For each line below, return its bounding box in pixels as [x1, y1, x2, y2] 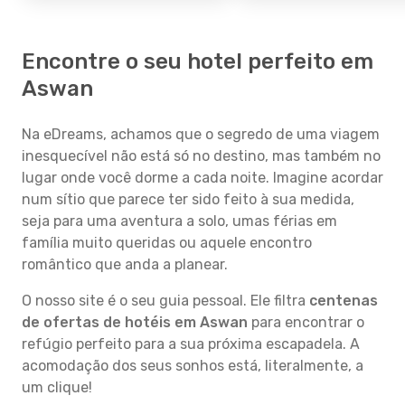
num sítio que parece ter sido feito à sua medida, [22, 191, 354, 208]
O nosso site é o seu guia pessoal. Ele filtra [22, 292, 309, 309]
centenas [309, 292, 378, 309]
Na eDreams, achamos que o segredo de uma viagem [22, 126, 380, 143]
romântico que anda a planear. [22, 256, 228, 273]
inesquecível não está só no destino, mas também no [22, 147, 381, 165]
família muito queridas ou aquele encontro [22, 234, 312, 251]
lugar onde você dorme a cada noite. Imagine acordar [22, 169, 383, 186]
